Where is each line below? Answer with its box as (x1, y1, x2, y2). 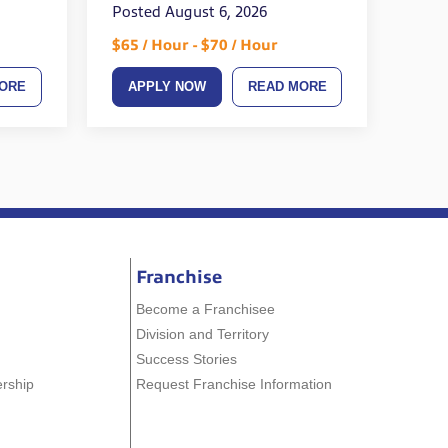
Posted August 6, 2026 (111, 4, 267, 21)
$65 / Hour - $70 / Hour (111, 37, 278, 54)
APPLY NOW (127, 79, 206, 95)
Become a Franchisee (135, 300, 275, 317)
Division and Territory (135, 325, 269, 342)
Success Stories (135, 350, 237, 367)
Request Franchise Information (135, 375, 332, 392)
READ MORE (247, 79, 327, 95)
